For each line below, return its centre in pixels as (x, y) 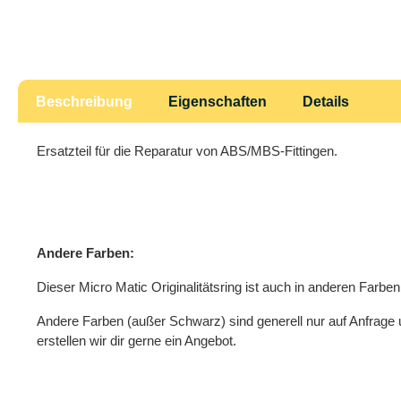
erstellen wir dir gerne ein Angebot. (137, 340)
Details (326, 101)
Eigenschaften (218, 101)
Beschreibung (84, 101)
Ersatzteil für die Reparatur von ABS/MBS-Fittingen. (187, 150)
